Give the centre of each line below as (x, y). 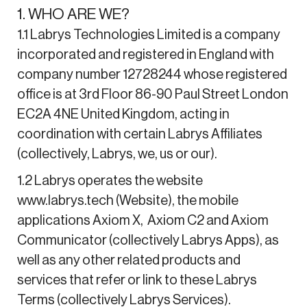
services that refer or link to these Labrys (137, 280)
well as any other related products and (128, 260)
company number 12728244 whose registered (152, 74)
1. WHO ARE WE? (76, 14)
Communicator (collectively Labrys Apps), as (148, 240)
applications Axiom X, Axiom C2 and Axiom (143, 220)
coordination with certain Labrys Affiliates (139, 134)
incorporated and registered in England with (145, 54)
